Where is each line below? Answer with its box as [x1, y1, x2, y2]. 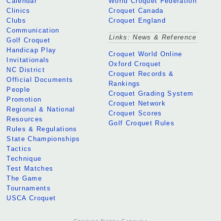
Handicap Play [6, 46, 57, 54]
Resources [6, 115, 43, 123]
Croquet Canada [108, 6, 164, 14]
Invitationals [6, 56, 50, 64]
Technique [6, 154, 42, 162]
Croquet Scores [108, 110, 162, 117]
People [6, 85, 31, 93]
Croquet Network [108, 100, 166, 108]
